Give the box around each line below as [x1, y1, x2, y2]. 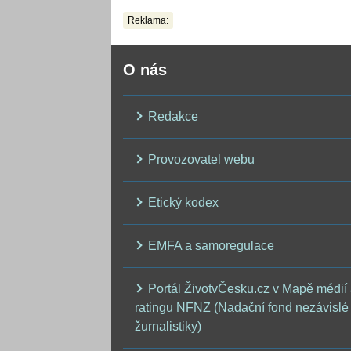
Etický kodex [145, 196, 219, 210]
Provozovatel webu [145, 153, 255, 167]
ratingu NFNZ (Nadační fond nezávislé [135, 301, 349, 315]
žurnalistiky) [135, 320, 201, 334]
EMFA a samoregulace [145, 239, 274, 253]
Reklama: [128, 15, 168, 27]
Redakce [145, 110, 198, 124]
